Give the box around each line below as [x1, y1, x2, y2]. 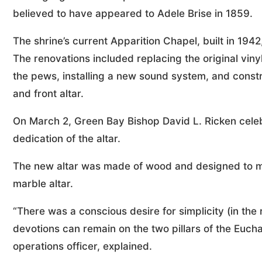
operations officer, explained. [13, 240, 152, 252]
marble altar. [13, 178, 73, 189]
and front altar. [13, 88, 84, 99]
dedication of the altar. [13, 133, 120, 144]
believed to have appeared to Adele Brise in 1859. [13, 8, 253, 19]
